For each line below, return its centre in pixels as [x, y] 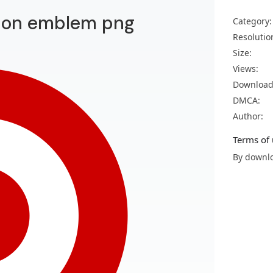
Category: [252, 21]
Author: [248, 116]
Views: [246, 69]
